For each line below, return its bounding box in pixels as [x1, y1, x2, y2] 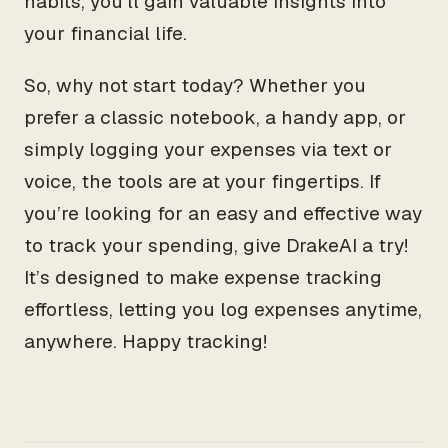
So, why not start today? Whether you [24, 73, 366, 98]
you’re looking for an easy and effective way [24, 201, 422, 226]
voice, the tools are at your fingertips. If [24, 169, 381, 194]
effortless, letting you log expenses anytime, [24, 297, 422, 322]
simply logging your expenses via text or [24, 137, 392, 162]
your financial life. [24, 21, 187, 46]
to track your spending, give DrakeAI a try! [24, 233, 408, 258]
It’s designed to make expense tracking [24, 265, 382, 290]
